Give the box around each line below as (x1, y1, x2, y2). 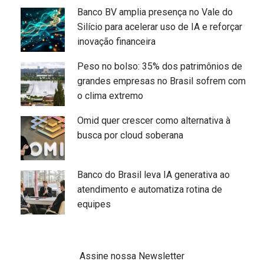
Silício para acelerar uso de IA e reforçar (77, 21, 242, 32)
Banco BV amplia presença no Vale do (77, 6, 233, 18)
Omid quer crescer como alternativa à (77, 114, 230, 126)
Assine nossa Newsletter (80, 250, 184, 262)
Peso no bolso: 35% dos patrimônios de (77, 60, 242, 72)
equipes (77, 198, 111, 210)
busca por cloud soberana (77, 129, 183, 141)
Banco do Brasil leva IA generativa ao (77, 169, 230, 180)
